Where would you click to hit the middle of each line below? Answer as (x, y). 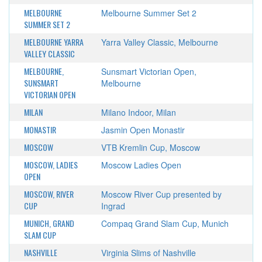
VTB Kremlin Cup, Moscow (150, 147)
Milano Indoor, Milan (138, 112)
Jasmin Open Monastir (143, 130)
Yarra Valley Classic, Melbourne (159, 42)
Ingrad (113, 206)
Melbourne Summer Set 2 (149, 13)
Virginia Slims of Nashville (148, 253)
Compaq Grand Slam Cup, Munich (165, 223)
